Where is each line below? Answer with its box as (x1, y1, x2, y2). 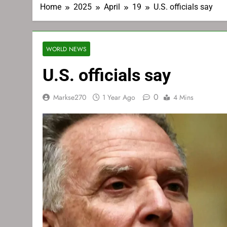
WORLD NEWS (46, 45, 87, 53)
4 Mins (173, 92, 194, 102)
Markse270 (53, 92, 86, 102)
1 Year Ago (102, 92, 135, 102)
